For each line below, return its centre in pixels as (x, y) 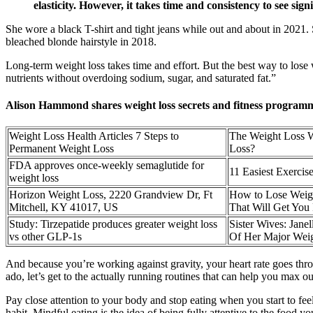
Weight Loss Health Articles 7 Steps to (94, 136)
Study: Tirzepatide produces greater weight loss (113, 224)
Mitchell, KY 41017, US (64, 208)
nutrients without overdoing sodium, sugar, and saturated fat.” (141, 78)
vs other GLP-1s (45, 237)
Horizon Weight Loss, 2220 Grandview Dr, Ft (111, 195)
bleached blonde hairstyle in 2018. (81, 41)
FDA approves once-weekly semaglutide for (107, 166)
